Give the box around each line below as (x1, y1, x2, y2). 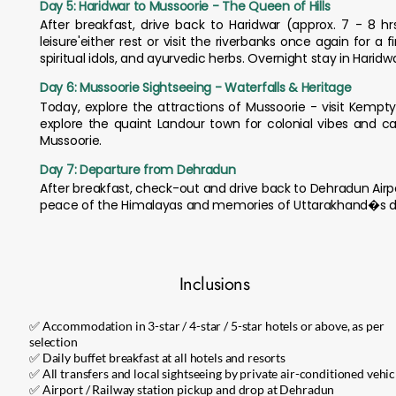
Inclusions (179, 271, 249, 297)
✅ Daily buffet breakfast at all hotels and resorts (29, 350, 286, 365)
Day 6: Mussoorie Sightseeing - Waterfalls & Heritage (40, 79, 352, 96)
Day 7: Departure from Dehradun (40, 161, 236, 179)
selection (29, 334, 78, 349)
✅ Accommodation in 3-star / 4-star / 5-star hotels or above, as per (29, 318, 385, 333)
